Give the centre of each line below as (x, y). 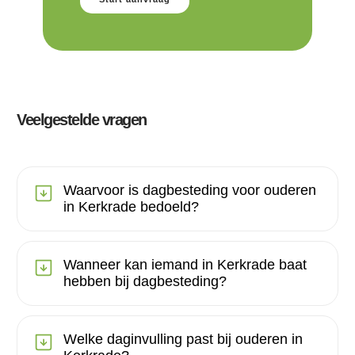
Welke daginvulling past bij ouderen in (183, 339)
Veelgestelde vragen (82, 119)
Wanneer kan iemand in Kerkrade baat (185, 264)
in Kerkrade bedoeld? (131, 206)
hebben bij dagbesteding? (145, 281)
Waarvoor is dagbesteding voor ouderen (190, 190)
